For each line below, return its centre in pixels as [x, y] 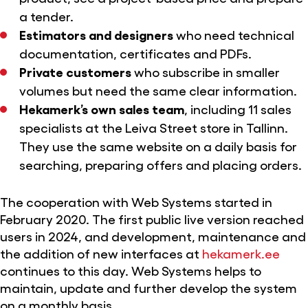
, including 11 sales [238, 109]
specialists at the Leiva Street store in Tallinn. [153, 128]
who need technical [233, 35]
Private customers [75, 72]
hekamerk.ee [241, 253]
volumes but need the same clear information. [158, 90]
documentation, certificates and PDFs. [135, 53]
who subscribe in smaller [205, 72]
